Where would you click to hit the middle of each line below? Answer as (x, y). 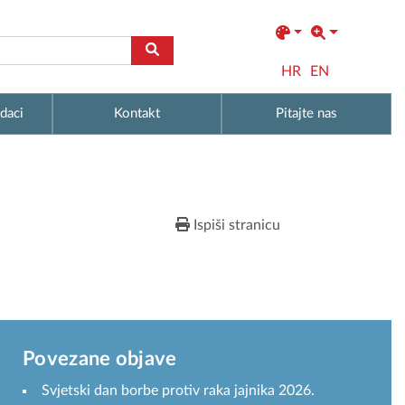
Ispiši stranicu (235, 225)
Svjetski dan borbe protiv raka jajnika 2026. (178, 390)
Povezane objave (100, 358)
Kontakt (137, 113)
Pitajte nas (307, 113)
